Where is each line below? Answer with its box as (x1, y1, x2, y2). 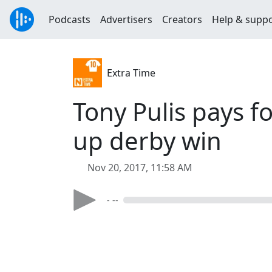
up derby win (73, 124, 222, 157)
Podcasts (49, 13, 90, 26)
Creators (162, 13, 202, 26)
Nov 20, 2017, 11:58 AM (87, 161, 192, 174)
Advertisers (100, 13, 152, 26)
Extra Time (107, 66, 155, 80)
